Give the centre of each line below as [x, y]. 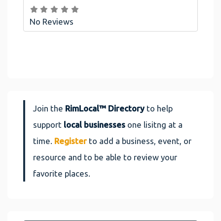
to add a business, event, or [139, 141]
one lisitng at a [154, 125]
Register [71, 141]
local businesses [94, 125]
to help [159, 109]
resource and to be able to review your [105, 157]
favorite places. [62, 174]
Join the [49, 109]
